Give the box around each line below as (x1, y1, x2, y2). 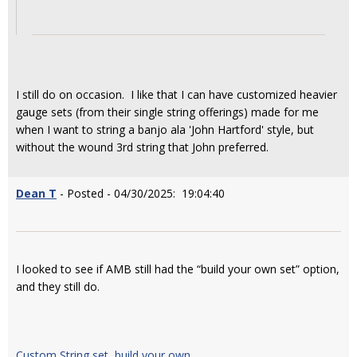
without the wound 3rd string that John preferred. (16, 139, 269, 155)
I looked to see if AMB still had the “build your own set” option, (16, 261, 339, 277)
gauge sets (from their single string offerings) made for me (16, 104, 319, 120)
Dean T (16, 185, 57, 201)
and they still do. (16, 278, 100, 294)
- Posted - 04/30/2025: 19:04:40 (57, 185, 225, 201)
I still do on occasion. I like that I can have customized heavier (16, 86, 337, 102)
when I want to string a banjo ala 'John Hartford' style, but (16, 121, 314, 137)
